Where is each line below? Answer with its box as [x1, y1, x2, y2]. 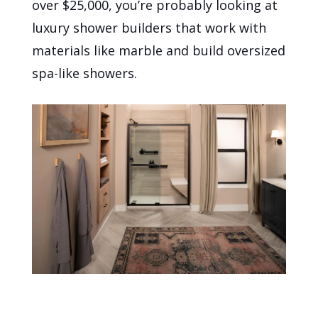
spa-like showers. [32, 65, 138, 82]
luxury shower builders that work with [32, 19, 267, 37]
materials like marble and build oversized [32, 42, 286, 60]
